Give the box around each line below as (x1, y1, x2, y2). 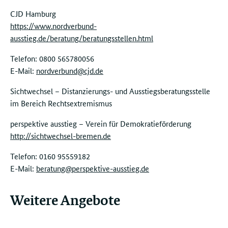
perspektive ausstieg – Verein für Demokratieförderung (10, 118, 191, 129)
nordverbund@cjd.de (36, 65, 103, 76)
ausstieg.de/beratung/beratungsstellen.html (10, 33, 153, 43)
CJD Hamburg (10, 8, 56, 19)
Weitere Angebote (10, 190, 120, 209)
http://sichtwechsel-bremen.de (10, 130, 111, 141)
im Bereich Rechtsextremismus (10, 98, 112, 108)
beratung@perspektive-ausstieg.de (36, 163, 149, 174)
